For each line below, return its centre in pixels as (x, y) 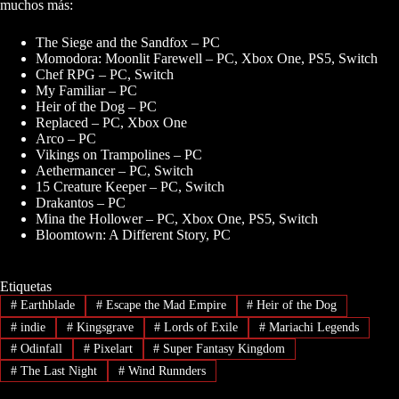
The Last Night (57, 370)
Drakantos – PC (81, 203)
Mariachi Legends (313, 327)
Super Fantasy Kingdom (223, 349)
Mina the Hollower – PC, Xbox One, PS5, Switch (177, 219)
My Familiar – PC (86, 91)
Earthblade (45, 305)
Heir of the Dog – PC (96, 107)
